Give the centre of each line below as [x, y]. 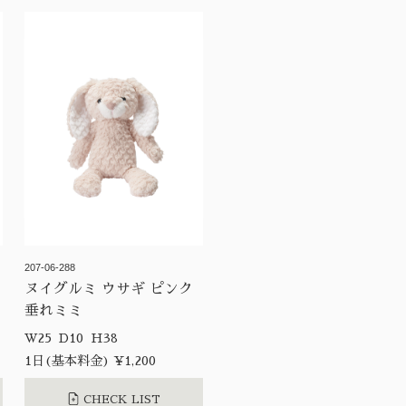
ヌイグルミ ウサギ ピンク [108, 289]
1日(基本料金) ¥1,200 [90, 360]
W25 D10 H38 [106, 338]
